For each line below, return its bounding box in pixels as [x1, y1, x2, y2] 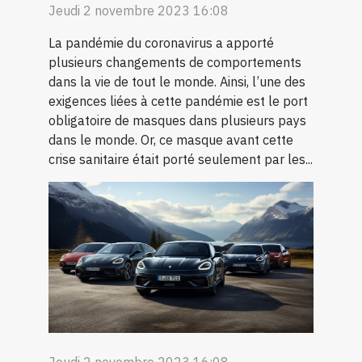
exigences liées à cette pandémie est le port [48, 92, 308, 109]
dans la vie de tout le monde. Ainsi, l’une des [48, 73, 305, 90]
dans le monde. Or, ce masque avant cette [48, 131, 293, 148]
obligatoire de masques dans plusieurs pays [48, 112, 306, 128]
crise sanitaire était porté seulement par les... [48, 150, 313, 167]
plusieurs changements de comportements [48, 53, 301, 70]
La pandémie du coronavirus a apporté [48, 34, 274, 51]
